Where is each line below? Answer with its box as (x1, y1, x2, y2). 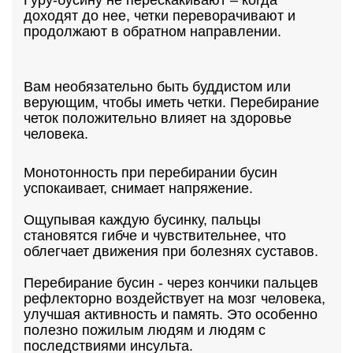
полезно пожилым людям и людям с (24, 322, 266, 338)
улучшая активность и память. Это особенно (24, 307, 318, 322)
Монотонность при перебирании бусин (24, 165, 277, 180)
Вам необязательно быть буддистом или (24, 79, 291, 95)
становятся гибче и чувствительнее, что (24, 228, 286, 243)
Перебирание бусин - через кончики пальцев (24, 275, 318, 291)
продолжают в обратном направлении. (24, 24, 281, 39)
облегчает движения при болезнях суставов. (24, 243, 318, 259)
